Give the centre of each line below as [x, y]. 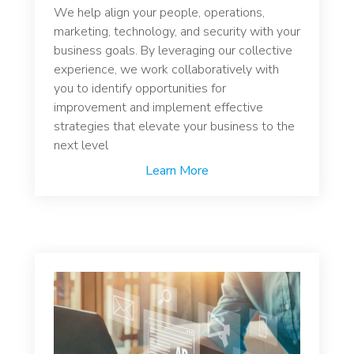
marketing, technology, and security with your [177, 32]
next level [81, 146]
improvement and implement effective [158, 108]
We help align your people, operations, [159, 13]
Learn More [177, 171]
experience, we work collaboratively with [166, 70]
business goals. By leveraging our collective [173, 51]
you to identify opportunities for [140, 89]
